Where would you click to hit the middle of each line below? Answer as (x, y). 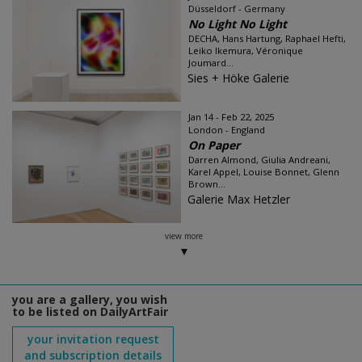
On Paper (214, 145)
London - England (227, 129)
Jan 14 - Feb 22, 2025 (231, 116)
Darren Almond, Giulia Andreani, (259, 159)
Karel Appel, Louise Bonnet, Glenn (264, 171)
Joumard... (211, 62)
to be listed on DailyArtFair (90, 311)
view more (183, 236)
